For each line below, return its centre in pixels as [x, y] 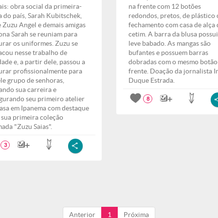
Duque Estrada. [152, 80]
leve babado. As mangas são [170, 43]
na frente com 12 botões [165, 6]
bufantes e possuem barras [168, 53]
